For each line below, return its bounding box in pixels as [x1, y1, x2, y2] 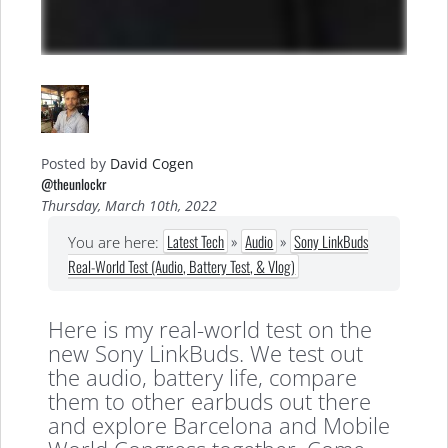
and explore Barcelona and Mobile [48, 410, 391, 441]
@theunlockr [41, 173, 106, 194]
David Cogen [110, 153, 194, 173]
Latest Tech [167, 229, 225, 252]
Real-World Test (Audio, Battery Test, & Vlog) [68, 254, 296, 277]
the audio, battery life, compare [48, 362, 358, 393]
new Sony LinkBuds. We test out [48, 338, 364, 369]
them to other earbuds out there [48, 386, 372, 417]
